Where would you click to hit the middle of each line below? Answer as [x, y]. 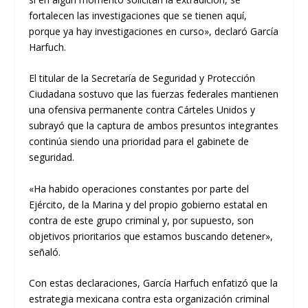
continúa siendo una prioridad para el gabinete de [139, 142]
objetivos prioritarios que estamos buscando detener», [151, 236]
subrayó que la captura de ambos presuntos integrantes [154, 126]
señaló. [45, 252]
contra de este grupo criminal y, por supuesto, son [142, 220]
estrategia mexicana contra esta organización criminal [150, 298]
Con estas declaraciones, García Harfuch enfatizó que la [154, 283]
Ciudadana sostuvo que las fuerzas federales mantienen [154, 94]
